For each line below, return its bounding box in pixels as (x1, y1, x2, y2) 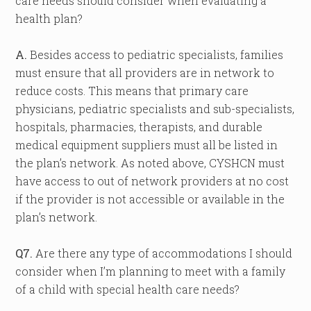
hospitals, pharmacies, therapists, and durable (15, 119, 263, 134)
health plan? (15, 11, 83, 26)
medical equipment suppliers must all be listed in (15, 137, 278, 152)
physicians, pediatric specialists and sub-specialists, (15, 101, 295, 116)
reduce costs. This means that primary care (15, 83, 249, 98)
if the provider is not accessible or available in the (15, 192, 285, 206)
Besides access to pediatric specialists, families (27, 47, 284, 62)
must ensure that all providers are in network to (15, 65, 275, 80)
